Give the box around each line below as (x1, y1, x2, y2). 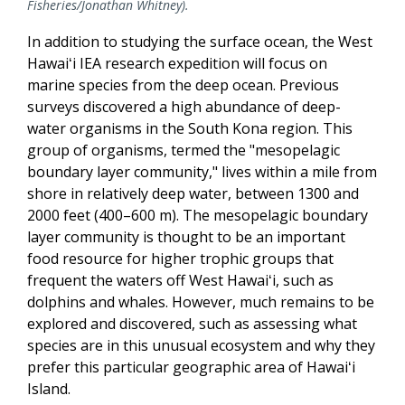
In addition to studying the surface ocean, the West (27, 31, 372, 52)
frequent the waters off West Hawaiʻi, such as (27, 269, 334, 290)
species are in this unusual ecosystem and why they (27, 334, 375, 355)
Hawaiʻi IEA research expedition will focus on (27, 52, 327, 73)
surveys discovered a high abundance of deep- (27, 96, 341, 117)
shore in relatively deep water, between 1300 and (27, 183, 359, 203)
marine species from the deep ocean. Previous (27, 74, 339, 95)
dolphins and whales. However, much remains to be (27, 291, 374, 312)
